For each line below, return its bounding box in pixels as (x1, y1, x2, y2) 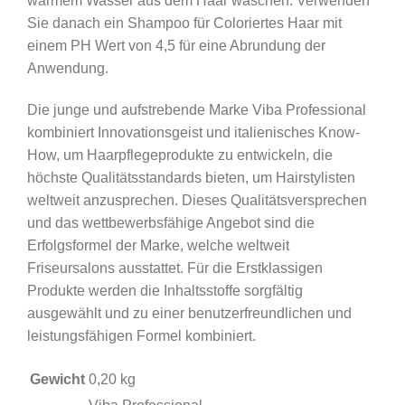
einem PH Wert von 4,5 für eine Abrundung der (27, 37, 325, 53)
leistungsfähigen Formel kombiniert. (27, 327, 256, 344)
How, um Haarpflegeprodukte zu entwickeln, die (27, 146, 333, 163)
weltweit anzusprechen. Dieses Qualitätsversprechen (27, 192, 367, 208)
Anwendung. (27, 60, 108, 76)
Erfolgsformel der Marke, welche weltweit (27, 237, 289, 253)
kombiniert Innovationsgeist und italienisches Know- (27, 124, 360, 140)
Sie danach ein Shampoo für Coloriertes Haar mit (27, 14, 342, 31)
